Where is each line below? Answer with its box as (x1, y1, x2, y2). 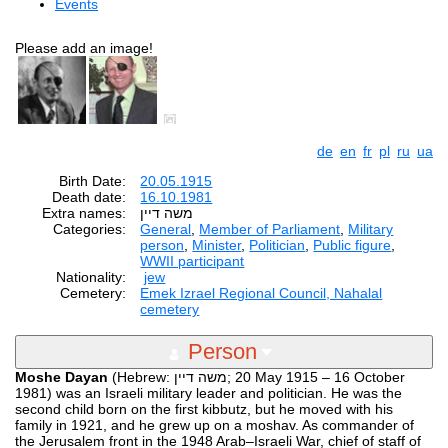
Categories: (53, 220, 127, 237)
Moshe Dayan (15, 368, 108, 385)
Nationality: (56, 268, 127, 285)
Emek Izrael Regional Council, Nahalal (140, 284, 383, 301)
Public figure (313, 236, 392, 253)
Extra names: (42, 204, 127, 221)
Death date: (52, 188, 127, 205)
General (140, 220, 192, 237)
